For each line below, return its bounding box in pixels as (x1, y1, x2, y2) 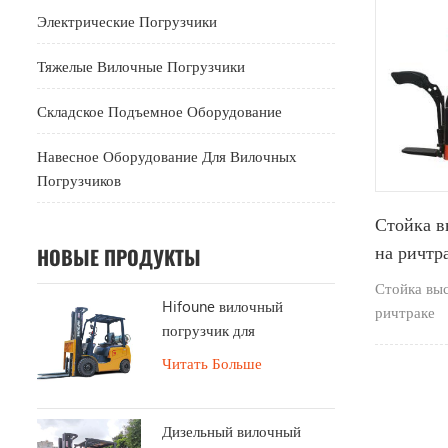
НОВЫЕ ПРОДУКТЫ (37, 243, 201, 271)
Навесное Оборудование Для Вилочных (37, 145, 297, 166)
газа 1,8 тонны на (161, 367, 275, 388)
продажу (161, 391, 219, 412)
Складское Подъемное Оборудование (37, 100, 282, 121)
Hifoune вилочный (161, 295, 283, 316)
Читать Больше (161, 352, 262, 373)
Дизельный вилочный (161, 420, 301, 441)
